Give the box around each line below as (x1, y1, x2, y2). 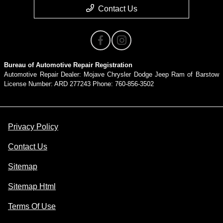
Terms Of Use (8, 202, 56, 211)
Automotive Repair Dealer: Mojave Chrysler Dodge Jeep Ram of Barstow (4, 71, 219, 79)
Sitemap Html (8, 182, 56, 191)
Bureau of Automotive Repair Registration (4, 61, 133, 69)
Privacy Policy (8, 122, 58, 131)
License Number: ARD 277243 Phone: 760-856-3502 (4, 80, 154, 88)
